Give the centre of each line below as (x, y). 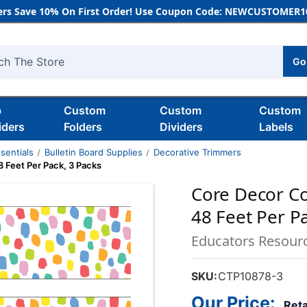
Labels (277, 127)
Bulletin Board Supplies (93, 152)
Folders (83, 127)
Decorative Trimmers (197, 152)
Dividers (181, 127)
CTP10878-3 (251, 276)
